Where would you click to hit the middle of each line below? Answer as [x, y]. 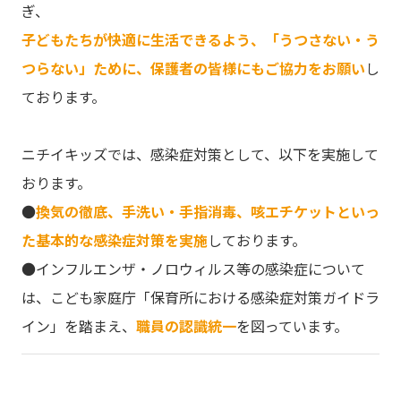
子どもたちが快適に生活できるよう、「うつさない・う [200, 40]
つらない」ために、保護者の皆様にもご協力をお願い [193, 68]
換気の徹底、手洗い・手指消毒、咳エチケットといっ [207, 212]
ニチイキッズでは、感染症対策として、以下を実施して [200, 154]
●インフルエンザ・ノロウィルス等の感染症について [193, 269]
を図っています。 [292, 326]
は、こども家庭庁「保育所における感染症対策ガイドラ [200, 298]
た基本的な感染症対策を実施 [114, 240]
